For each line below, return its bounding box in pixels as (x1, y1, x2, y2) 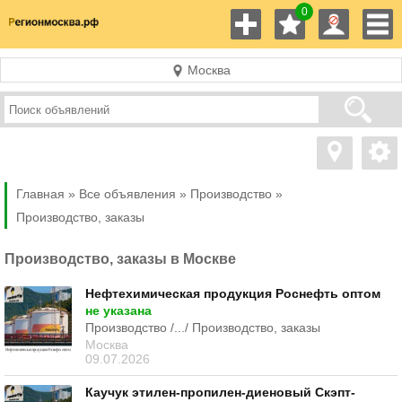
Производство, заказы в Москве (4, 251, 236, 267)
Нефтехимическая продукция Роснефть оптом (85, 285, 380, 301)
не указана (85, 302, 152, 318)
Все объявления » (79, 187, 187, 202)
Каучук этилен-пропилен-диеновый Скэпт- (85, 384, 355, 399)
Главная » (16, 187, 75, 202)
